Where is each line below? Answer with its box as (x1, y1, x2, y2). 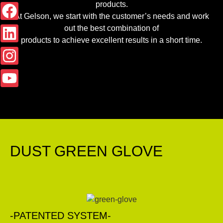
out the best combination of (64, 23, 159, 32)
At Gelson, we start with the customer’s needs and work (14, 11, 209, 20)
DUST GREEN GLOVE (10, 143, 163, 159)
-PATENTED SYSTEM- (10, 210, 111, 221)
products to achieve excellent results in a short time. (21, 35, 202, 44)
